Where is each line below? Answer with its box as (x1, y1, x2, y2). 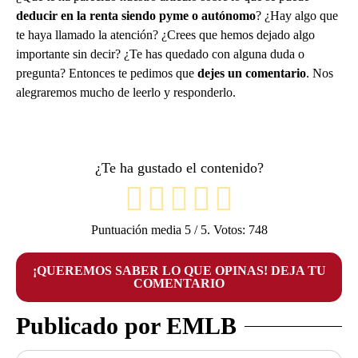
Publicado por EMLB (16, 312, 237, 340)
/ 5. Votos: (190, 223, 249, 237)
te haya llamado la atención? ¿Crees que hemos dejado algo (16, 27, 315, 42)
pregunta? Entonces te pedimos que (16, 66, 197, 80)
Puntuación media (90, 223, 185, 237)
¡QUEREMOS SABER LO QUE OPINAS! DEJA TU (32, 264, 326, 278)
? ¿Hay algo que (256, 8, 338, 22)
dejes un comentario (197, 66, 306, 80)
